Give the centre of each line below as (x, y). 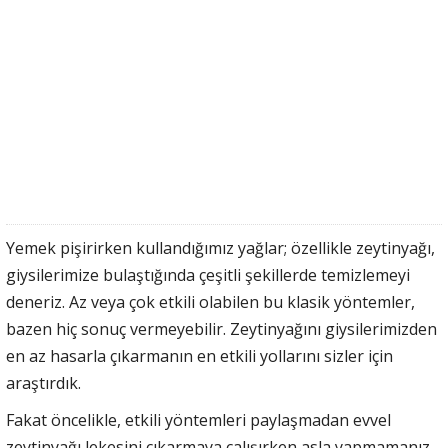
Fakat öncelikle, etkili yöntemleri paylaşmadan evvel (198, 419)
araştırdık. (43, 382)
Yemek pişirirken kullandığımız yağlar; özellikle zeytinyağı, (220, 247)
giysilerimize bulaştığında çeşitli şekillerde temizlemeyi (208, 274)
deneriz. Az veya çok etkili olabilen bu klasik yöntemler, (210, 301)
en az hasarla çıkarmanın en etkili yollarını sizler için (199, 355)
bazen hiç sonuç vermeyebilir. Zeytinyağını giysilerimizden (221, 328)
